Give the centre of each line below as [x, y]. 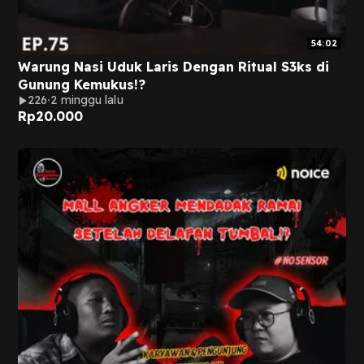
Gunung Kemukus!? [82, 84]
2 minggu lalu [87, 100]
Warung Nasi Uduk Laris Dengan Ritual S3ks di [173, 67]
